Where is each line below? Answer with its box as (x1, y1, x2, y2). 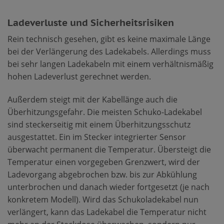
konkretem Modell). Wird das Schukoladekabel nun (7, 193, 198, 205)
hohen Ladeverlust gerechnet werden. (7, 71, 151, 82)
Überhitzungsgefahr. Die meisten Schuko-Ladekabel (7, 106, 202, 117)
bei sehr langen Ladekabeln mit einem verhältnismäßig (7, 58, 213, 70)
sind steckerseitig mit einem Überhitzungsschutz (7, 118, 190, 130)
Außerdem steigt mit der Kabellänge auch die (7, 93, 177, 105)
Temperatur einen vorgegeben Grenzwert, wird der (7, 156, 200, 167)
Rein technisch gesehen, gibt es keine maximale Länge (7, 33, 210, 45)
